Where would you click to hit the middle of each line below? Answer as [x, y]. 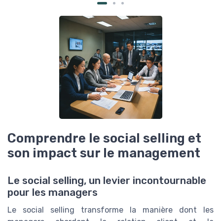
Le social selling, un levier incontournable [107, 181]
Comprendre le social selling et [104, 138]
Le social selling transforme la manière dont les [110, 210]
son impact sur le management [104, 153]
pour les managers [53, 193]
